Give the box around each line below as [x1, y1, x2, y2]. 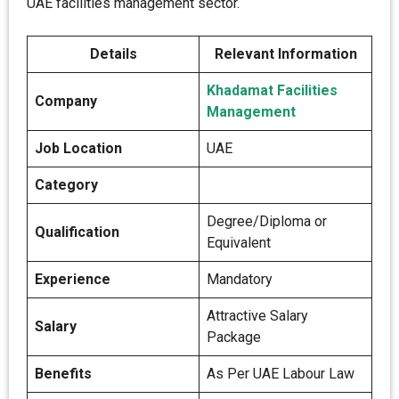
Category [35, 176, 98, 193]
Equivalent [207, 234, 271, 251]
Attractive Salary [207, 307, 308, 324]
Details [89, 45, 137, 62]
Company [35, 93, 140, 110]
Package [207, 329, 261, 346]
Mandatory [207, 271, 273, 288]
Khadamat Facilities [207, 82, 338, 99]
